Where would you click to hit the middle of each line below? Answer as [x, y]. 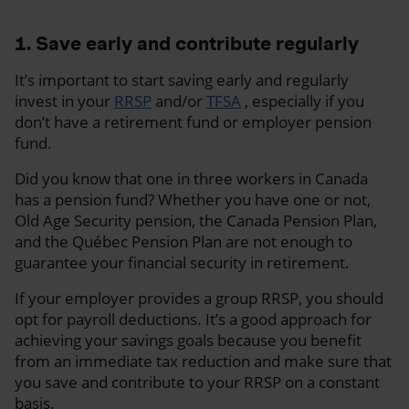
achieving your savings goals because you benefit [188, 340]
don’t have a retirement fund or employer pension [193, 121]
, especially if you [303, 100]
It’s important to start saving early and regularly [182, 79]
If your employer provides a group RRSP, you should [199, 298]
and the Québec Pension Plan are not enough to [184, 241]
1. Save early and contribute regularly [187, 43]
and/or [179, 100]
